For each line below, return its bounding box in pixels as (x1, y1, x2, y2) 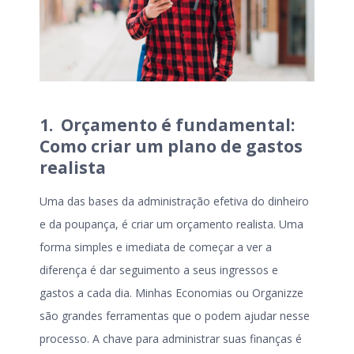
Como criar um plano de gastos (40, 134, 303, 157)
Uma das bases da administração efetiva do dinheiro (40, 194, 309, 209)
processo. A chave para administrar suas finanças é (40, 331, 302, 347)
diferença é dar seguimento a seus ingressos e (40, 262, 278, 278)
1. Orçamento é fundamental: (40, 113, 295, 136)
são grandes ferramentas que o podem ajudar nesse (40, 308, 310, 324)
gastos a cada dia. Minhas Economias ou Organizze (40, 285, 303, 301)
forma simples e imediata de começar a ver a (40, 239, 272, 255)
